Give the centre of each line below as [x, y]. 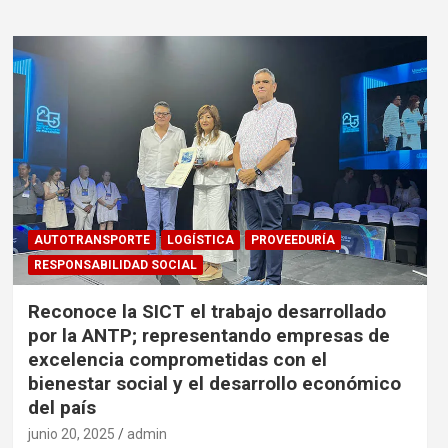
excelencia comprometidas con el [177, 359]
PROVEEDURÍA [292, 239]
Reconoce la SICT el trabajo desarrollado [206, 311]
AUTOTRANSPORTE [91, 239]
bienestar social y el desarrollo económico [214, 383]
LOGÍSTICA [200, 239]
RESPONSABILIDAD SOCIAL [115, 264]
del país [66, 407]
